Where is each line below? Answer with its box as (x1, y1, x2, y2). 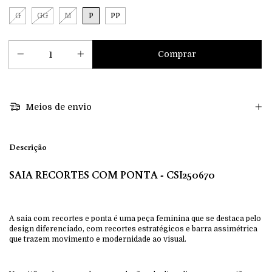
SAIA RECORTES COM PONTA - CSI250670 (9, 167, 215, 182)
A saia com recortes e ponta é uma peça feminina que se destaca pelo (9, 214, 261, 223)
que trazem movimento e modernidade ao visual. (9, 235, 186, 244)
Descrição (9, 141, 47, 153)
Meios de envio (22, 102, 92, 112)
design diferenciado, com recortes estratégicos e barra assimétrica (9, 225, 257, 234)
